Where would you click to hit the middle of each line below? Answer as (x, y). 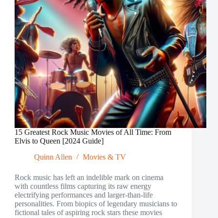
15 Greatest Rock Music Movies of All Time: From (93, 132)
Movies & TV (104, 157)
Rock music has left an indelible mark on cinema (89, 178)
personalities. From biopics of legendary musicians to (96, 204)
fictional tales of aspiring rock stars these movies (88, 213)
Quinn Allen (53, 157)
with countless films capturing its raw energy (83, 186)
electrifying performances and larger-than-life (84, 195)
